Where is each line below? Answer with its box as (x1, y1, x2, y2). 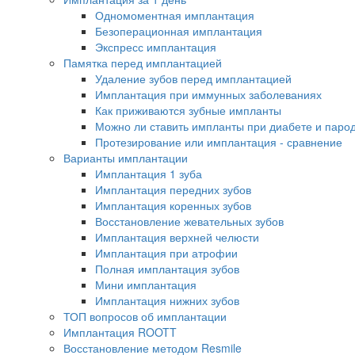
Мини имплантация (95, 277, 197, 293)
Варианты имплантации (63, 150, 188, 166)
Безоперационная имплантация (95, 23, 262, 40)
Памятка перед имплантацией (63, 55, 222, 71)
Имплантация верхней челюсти (95, 229, 259, 246)
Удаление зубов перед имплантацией (95, 71, 292, 87)
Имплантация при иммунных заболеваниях (95, 86, 322, 103)
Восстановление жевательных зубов (95, 213, 284, 230)
